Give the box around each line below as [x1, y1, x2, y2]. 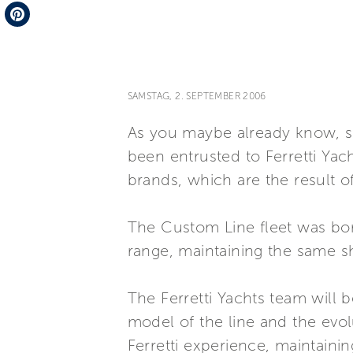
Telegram [5, 3, 57, 18]
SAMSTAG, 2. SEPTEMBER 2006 [127, 91, 266, 102]
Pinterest [5, 32, 53, 46]
